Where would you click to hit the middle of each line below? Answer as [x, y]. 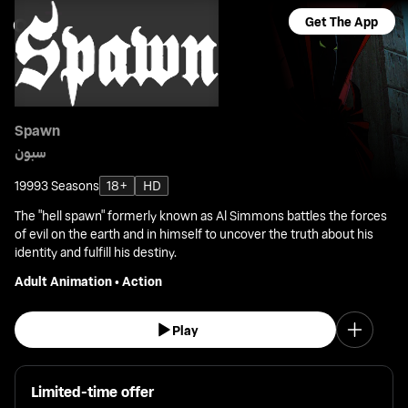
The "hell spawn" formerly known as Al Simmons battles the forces [201, 216]
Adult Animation [64, 281]
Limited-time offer [92, 391]
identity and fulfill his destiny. [96, 252]
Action [143, 281]
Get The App [342, 22]
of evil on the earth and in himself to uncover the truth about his [194, 234]
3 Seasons [71, 186]
